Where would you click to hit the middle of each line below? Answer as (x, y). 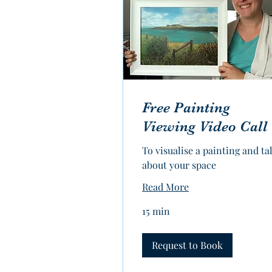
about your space (179, 165)
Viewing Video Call (205, 127)
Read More (165, 187)
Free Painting (186, 108)
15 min (156, 211)
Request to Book (187, 245)
